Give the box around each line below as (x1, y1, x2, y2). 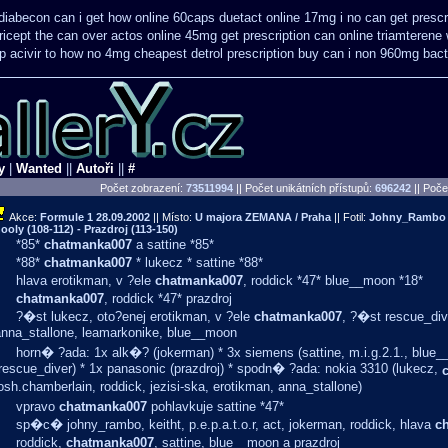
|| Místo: (150, 211, 195, 223)
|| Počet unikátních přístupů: (233, 182, 375, 194)
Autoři (76, 161, 114, 176)
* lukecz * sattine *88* (132, 255, 263, 270)
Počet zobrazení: (100, 182, 186, 194)
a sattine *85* (132, 237, 214, 252)
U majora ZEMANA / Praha (195, 211, 331, 223)
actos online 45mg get (111, 28, 239, 43)
